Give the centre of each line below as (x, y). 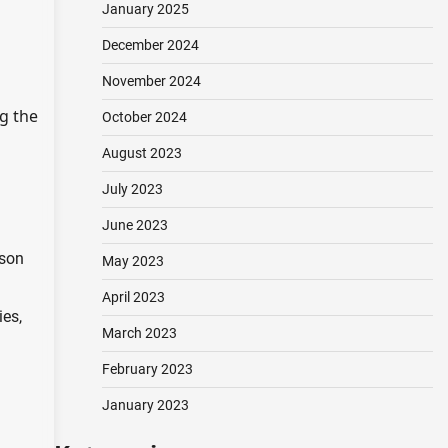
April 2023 (133, 297)
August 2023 (141, 153)
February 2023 (147, 369)
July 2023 (132, 189)
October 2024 (144, 117)
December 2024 (150, 45)
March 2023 (139, 333)
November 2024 (151, 81)
